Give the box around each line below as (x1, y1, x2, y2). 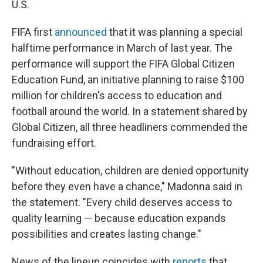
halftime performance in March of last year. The (12, 41, 232, 54)
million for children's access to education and (12, 89, 222, 102)
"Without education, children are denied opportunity (12, 164, 249, 177)
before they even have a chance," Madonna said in (12, 180, 242, 193)
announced (55, 25, 107, 38)
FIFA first (12, 25, 55, 38)
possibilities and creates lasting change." (12, 227, 201, 240)
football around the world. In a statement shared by (12, 104, 248, 117)
